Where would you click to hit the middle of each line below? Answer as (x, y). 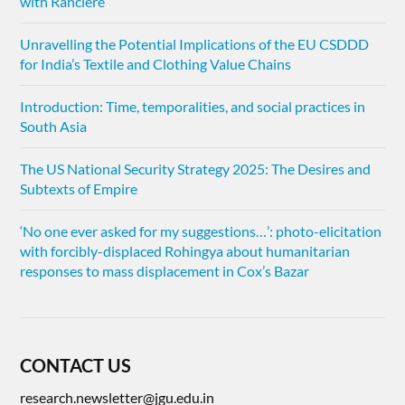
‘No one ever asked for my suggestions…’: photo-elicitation (201, 231)
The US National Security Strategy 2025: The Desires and (196, 169)
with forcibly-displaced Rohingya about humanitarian (185, 251)
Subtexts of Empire (79, 189)
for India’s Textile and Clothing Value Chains (156, 64)
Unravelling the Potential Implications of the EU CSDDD (195, 44)
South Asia (54, 127)
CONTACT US (76, 366)
